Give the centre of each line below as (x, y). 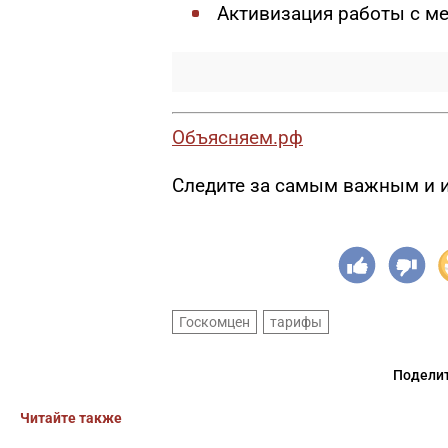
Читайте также (71, 417)
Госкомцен (214, 321)
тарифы (296, 321)
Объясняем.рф (237, 137)
